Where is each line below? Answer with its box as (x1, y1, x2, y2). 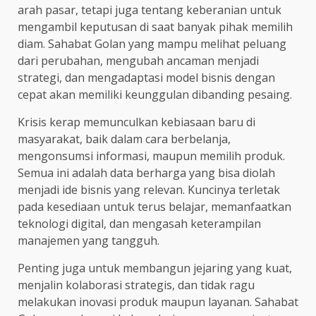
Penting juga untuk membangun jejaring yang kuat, (18, 260, 292, 276)
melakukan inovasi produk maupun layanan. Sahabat (18, 293, 298, 310)
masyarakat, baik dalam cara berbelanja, (18, 130, 231, 147)
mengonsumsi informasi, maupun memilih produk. (18, 147, 285, 164)
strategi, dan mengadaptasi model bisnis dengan (18, 69, 275, 85)
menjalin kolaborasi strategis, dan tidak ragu (18, 276, 255, 293)
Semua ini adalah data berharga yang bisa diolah (18, 164, 275, 181)
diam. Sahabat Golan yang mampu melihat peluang (18, 35, 286, 51)
